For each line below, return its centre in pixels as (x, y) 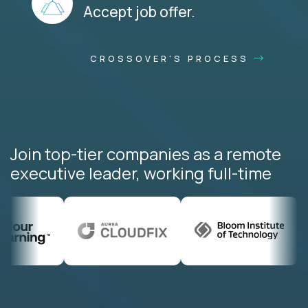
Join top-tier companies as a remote (146, 153)
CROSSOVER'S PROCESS (172, 58)
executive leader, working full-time (141, 173)
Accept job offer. (139, 11)
